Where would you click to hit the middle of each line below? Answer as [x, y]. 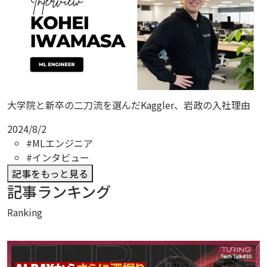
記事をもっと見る [50, 173]
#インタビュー [58, 157]
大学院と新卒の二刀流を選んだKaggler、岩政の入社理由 [129, 105]
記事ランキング [59, 191]
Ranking [25, 212]
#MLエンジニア [60, 143]
